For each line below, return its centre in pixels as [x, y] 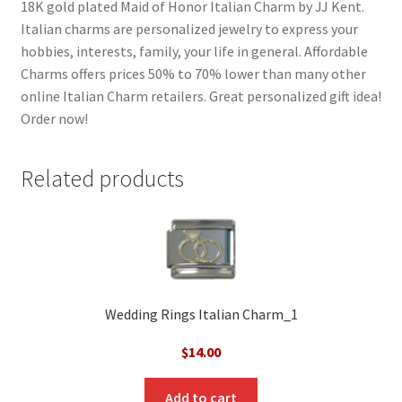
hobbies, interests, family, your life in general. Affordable [194, 51]
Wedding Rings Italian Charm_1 [201, 315]
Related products [102, 178]
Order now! [54, 118]
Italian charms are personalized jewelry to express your [189, 28]
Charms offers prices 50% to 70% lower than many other [193, 73]
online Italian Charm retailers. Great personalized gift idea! [201, 96]
